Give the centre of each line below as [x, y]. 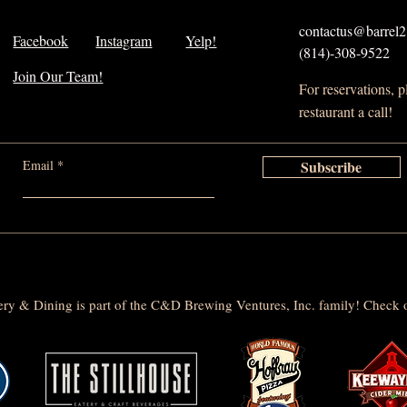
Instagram [124, 41]
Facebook [41, 41]
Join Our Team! [58, 76]
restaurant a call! [345, 112]
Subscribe [332, 167]
